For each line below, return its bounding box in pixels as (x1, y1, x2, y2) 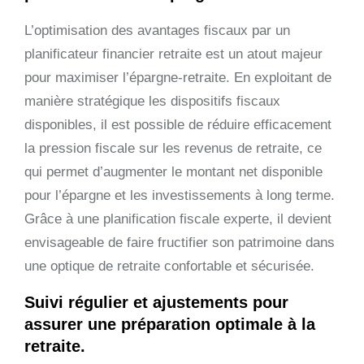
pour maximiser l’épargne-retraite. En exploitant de (24, 69, 331, 85)
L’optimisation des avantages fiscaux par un (24, 22, 290, 38)
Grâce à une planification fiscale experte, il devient (24, 210, 331, 227)
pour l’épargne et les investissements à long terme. (24, 187, 335, 203)
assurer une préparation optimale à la (24, 314, 315, 333)
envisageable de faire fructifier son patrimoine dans (24, 234, 335, 250)
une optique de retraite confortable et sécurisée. (24, 258, 314, 274)
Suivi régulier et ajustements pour (24, 292, 288, 311)
